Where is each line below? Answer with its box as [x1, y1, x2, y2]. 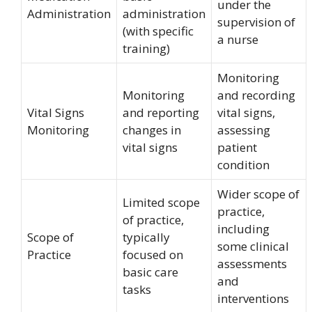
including [217, 220, 270, 237]
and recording [217, 86, 295, 103]
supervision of [217, 13, 295, 30]
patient [217, 139, 257, 155]
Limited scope [123, 194, 200, 210]
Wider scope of [217, 185, 299, 202]
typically [123, 228, 170, 245]
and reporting [123, 104, 199, 120]
